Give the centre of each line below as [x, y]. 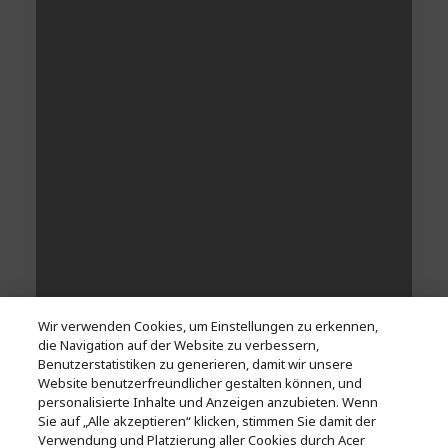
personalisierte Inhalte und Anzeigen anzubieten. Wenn [208, 402]
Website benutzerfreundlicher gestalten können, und [200, 383]
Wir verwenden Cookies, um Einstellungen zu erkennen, [208, 326]
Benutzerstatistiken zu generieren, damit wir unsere [196, 364]
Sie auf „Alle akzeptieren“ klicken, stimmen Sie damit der [207, 421]
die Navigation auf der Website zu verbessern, [179, 345]
